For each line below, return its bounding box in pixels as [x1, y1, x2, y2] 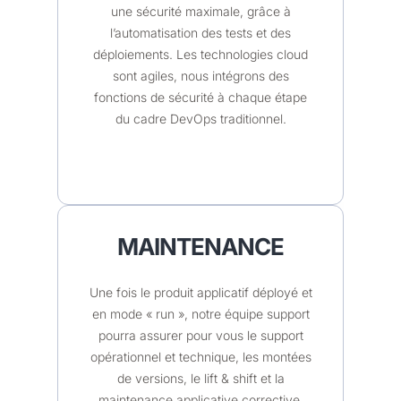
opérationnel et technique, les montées [90, 349, 311, 365]
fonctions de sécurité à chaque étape [94, 90, 307, 106]
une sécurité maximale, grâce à [110, 4, 291, 20]
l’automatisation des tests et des [110, 25, 291, 41]
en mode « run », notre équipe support [91, 306, 310, 322]
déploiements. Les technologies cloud [93, 47, 308, 63]
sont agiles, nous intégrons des [112, 68, 289, 84]
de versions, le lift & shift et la [116, 371, 285, 387]
